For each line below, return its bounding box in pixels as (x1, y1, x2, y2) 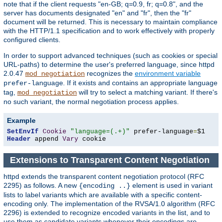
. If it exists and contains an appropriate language (63, 79, 218, 87)
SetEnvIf (7, 128, 39, 136)
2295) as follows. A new (3, 181, 79, 189)
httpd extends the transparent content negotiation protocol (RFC (3, 172, 204, 180)
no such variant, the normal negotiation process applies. (3, 98, 179, 106)
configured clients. (3, 36, 60, 44)
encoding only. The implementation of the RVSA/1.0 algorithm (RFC (3, 199, 215, 208)
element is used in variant (130, 181, 213, 189)
